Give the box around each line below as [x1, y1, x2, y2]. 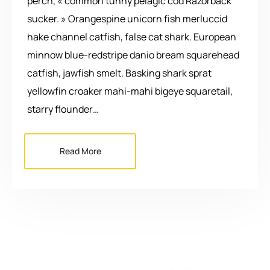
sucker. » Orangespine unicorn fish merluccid [27, 11, 227, 25]
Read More [59, 145, 101, 157]
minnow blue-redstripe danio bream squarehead [27, 48, 239, 61]
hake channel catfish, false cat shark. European [27, 30, 236, 43]
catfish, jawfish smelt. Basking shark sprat [27, 66, 212, 80]
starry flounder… [27, 102, 99, 116]
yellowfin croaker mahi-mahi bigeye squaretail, [27, 84, 233, 98]
